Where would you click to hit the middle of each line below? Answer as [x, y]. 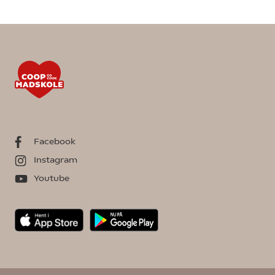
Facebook [55, 141]
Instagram [56, 160]
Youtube [52, 178]
